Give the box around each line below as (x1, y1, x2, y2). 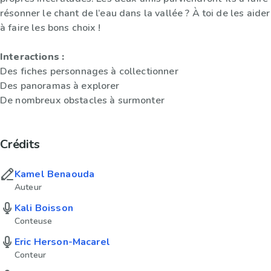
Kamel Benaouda (15, 167, 95, 181)
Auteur (15, 181, 42, 193)
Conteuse (15, 215, 53, 227)
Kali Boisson (15, 201, 73, 215)
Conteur (15, 249, 47, 261)
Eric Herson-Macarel (15, 235, 110, 249)
